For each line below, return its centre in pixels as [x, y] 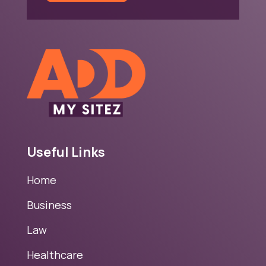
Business [49, 205]
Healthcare [55, 254]
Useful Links [66, 152]
